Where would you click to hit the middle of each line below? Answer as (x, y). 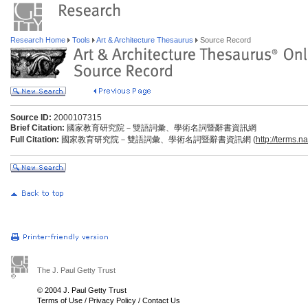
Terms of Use (60, 300)
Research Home (39, 40)
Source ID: (31, 118)
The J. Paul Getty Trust (76, 270)
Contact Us (161, 300)
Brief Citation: (37, 128)
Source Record (224, 40)
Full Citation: (35, 140)
